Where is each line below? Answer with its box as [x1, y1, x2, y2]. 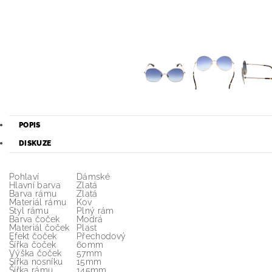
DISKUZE [19, 139, 52, 148]
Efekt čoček [9, 231, 57, 242]
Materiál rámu [9, 197, 67, 208]
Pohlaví [9, 172, 39, 182]
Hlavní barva [9, 180, 61, 191]
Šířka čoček [9, 240, 56, 250]
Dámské [76, 172, 110, 182]
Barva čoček [9, 214, 60, 225]
